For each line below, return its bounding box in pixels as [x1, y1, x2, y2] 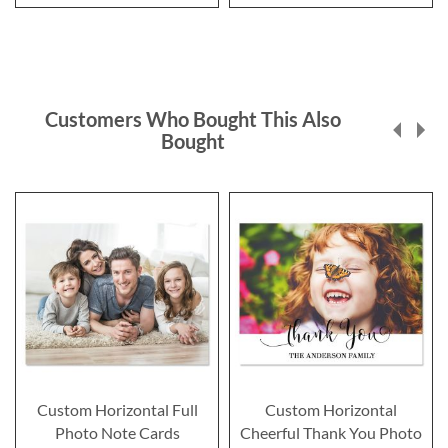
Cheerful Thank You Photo [240, 423, 422, 443]
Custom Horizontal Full [36, 400, 198, 420]
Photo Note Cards [54, 423, 180, 443]
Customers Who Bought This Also [44, 107, 341, 132]
